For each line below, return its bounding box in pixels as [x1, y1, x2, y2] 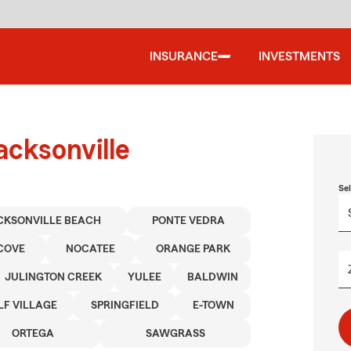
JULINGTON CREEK [4, 272, 102, 283]
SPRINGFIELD [90, 300, 159, 311]
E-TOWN [192, 300, 234, 311]
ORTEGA [11, 328, 54, 339]
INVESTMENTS [259, 50, 340, 63]
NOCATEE [66, 244, 115, 255]
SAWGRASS [145, 328, 205, 339]
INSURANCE [150, 50, 218, 63]
